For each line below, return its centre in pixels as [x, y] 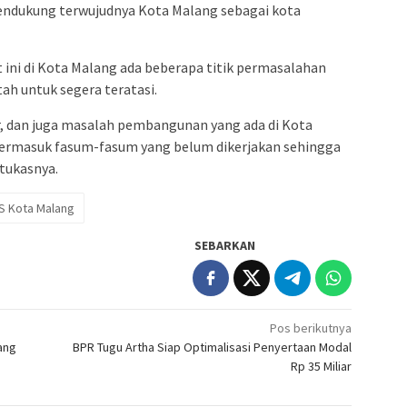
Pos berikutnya [311, 328]
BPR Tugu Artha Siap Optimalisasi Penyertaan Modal [213, 347]
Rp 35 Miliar [322, 367]
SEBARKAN [225, 246]
